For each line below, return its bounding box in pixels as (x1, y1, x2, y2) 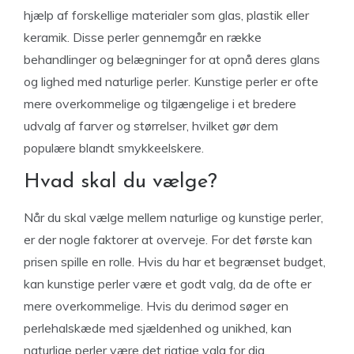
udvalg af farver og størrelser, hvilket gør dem (24, 118, 278, 134)
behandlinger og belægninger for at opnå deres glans (24, 51, 320, 67)
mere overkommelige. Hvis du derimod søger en (24, 298, 288, 314)
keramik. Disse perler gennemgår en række (24, 29, 262, 45)
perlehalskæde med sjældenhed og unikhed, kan (24, 320, 292, 336)
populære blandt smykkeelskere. (24, 140, 204, 156)
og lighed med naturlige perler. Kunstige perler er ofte (24, 73, 318, 89)
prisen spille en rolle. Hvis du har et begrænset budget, (24, 254, 326, 269)
